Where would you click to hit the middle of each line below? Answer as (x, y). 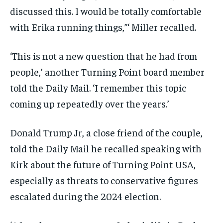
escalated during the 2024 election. (85, 196)
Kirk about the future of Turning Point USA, (103, 164)
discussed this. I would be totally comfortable (106, 11)
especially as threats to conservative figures (104, 180)
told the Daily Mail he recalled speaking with (106, 148)
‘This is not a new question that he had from (104, 56)
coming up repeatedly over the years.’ (90, 104)
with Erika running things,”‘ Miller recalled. (103, 27)
